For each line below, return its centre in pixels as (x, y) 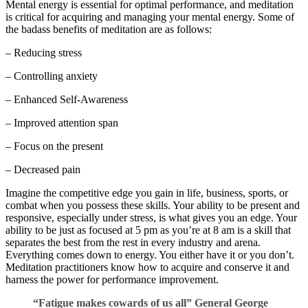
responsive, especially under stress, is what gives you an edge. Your (151, 218)
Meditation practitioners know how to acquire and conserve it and (147, 267)
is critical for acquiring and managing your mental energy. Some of (150, 17)
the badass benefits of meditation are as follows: (109, 30)
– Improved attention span (62, 123)
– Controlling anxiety (52, 76)
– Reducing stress (44, 53)
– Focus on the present (54, 146)
